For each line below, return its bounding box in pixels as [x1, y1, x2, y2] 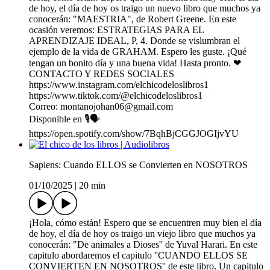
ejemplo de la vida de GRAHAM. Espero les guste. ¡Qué [29, 46, 246, 57]
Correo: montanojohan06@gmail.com [29, 101, 173, 112]
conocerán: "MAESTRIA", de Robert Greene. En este [29, 14, 236, 25]
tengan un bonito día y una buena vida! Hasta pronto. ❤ [29, 58, 241, 69]
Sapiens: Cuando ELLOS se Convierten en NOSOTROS [29, 160, 248, 171]
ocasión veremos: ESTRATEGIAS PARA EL [29, 25, 204, 36]
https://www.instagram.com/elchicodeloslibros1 [29, 80, 209, 90]
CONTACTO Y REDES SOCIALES [29, 69, 174, 80]
